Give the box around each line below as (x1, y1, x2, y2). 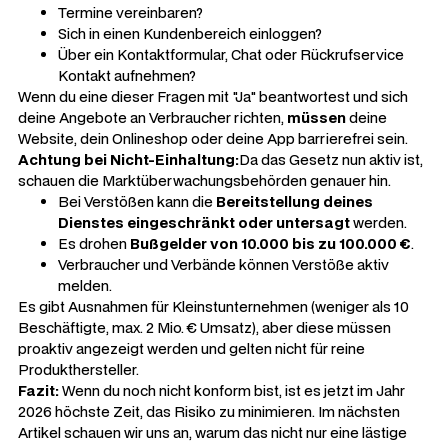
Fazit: (18, 381, 59, 400)
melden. (58, 276, 112, 295)
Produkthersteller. (18, 360, 139, 379)
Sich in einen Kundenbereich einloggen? (58, 24, 322, 43)
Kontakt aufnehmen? (58, 66, 196, 85)
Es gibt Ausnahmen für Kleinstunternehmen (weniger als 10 (18, 297, 409, 316)
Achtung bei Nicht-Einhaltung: (18, 150, 239, 169)
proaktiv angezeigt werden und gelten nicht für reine (18, 339, 365, 358)
